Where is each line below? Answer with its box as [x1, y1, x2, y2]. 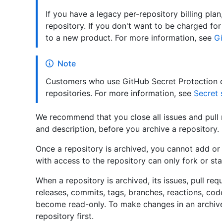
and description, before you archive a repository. [36, 124, 219, 134]
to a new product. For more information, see [46, 33, 214, 43]
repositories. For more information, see [46, 88, 194, 99]
